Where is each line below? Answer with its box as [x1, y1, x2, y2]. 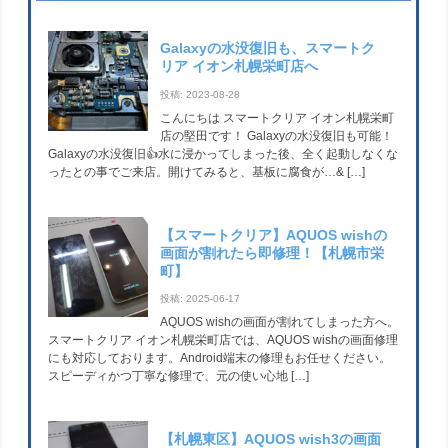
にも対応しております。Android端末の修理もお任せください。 [48, 351, 392, 366]
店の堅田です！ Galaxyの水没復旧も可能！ [160, 128, 394, 143]
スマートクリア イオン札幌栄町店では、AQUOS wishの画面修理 [48, 333, 399, 348]
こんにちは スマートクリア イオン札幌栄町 [160, 110, 395, 125]
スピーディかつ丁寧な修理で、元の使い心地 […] [48, 369, 310, 384]
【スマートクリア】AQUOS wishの [160, 226, 388, 243]
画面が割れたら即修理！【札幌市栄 [160, 244, 385, 261]
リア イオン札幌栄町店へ [160, 58, 319, 75]
